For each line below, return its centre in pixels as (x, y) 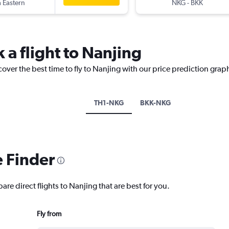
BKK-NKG (155, 103)
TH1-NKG (109, 103)
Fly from (49, 214)
